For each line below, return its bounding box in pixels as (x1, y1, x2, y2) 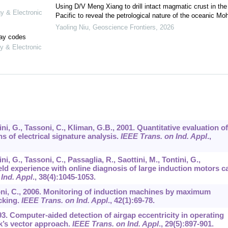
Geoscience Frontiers (92, 23, 156, 32)
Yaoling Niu (55, 23, 89, 32)
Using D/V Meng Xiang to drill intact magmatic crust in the (55, 3, 227, 11)
